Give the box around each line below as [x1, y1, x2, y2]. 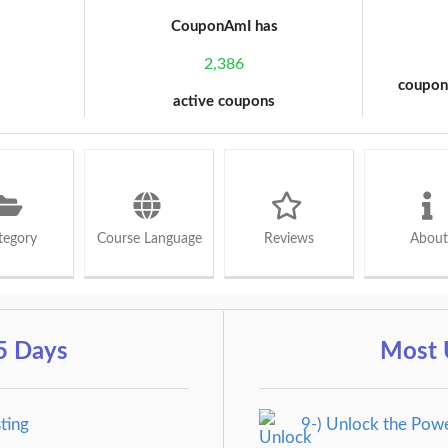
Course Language [96, 231, 202, 246]
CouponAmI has [170, 19, 278, 35]
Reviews [264, 231, 314, 246]
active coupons [173, 93, 275, 109]
